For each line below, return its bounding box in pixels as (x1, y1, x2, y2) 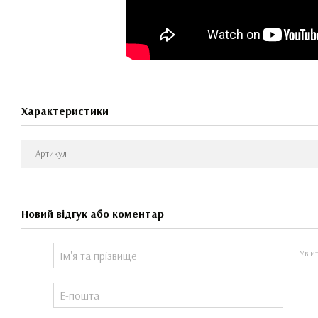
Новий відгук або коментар (21, 206, 164, 221)
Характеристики (21, 103, 109, 118)
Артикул (35, 147, 67, 159)
